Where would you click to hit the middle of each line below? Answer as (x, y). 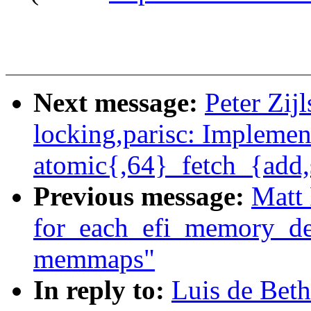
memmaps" (94, 259)
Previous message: (142, 196)
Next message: (119, 103)
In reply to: (102, 290)
